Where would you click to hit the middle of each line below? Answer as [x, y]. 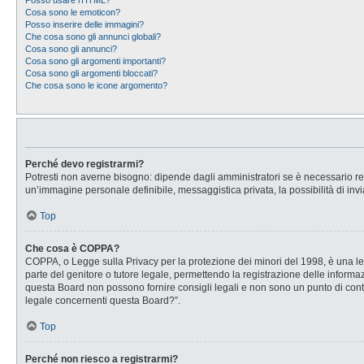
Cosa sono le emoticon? [73, 12]
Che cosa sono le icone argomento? [96, 85]
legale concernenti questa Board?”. [103, 301]
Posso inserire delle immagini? [84, 24]
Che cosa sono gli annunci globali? [93, 37]
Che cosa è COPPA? [72, 249]
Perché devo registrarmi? [84, 164]
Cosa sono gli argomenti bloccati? [91, 73]
